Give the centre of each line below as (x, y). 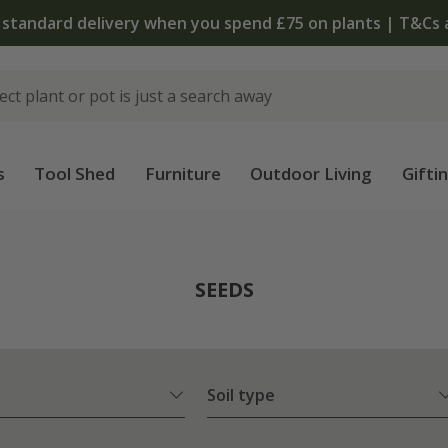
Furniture (182, 173)
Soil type (241, 395)
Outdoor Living (311, 173)
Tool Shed (75, 173)
